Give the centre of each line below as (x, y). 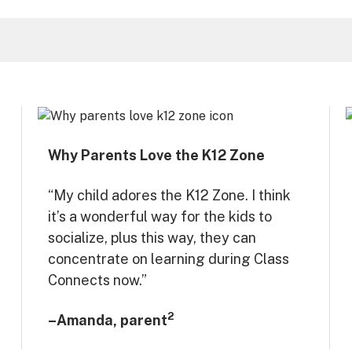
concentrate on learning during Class (169, 258)
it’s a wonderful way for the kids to (160, 216)
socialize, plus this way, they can (152, 237)
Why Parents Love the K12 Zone (156, 155)
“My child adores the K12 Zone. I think (169, 195)
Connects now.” (97, 280)
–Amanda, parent (108, 320)
